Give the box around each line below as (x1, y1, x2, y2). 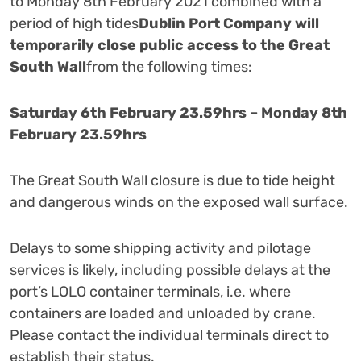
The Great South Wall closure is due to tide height (10, 172, 335, 189)
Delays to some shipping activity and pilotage (10, 239, 311, 257)
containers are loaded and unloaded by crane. (10, 305, 316, 322)
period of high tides (10, 15, 139, 32)
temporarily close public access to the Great (10, 36, 330, 54)
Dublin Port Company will (139, 15, 319, 32)
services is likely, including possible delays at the (10, 261, 330, 279)
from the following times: (86, 58, 252, 76)
